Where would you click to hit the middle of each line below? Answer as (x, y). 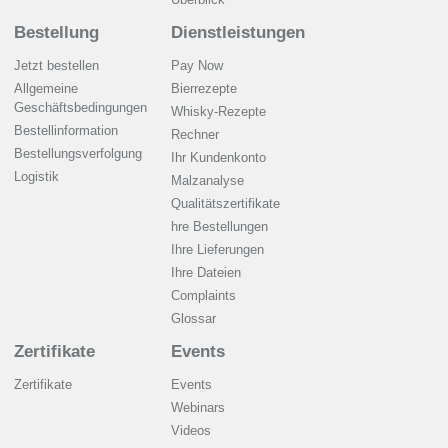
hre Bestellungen (219, 226)
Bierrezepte (204, 88)
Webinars (198, 407)
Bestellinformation (66, 130)
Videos (191, 430)
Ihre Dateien (206, 272)
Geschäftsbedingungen (80, 107)
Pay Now (197, 65)
